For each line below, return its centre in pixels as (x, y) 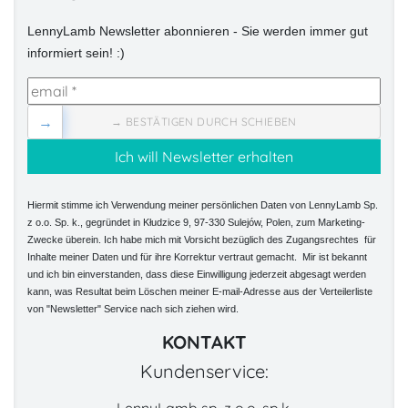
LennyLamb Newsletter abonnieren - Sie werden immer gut (198, 31)
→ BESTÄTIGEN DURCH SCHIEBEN (204, 122)
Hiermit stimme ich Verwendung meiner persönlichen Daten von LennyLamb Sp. (203, 205)
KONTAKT (204, 342)
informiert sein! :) (76, 53)
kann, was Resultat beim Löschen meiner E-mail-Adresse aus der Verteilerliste (200, 292)
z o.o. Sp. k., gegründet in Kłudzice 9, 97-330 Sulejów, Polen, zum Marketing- (196, 223)
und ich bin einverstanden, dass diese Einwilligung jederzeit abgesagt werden (197, 275)
